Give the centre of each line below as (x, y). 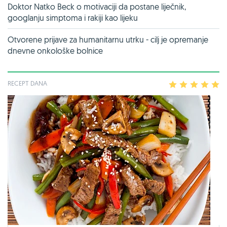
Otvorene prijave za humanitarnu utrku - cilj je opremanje (108, 39)
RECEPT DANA (27, 83)
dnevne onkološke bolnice (55, 50)
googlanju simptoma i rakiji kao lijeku (73, 17)
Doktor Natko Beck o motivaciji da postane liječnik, (97, 6)
